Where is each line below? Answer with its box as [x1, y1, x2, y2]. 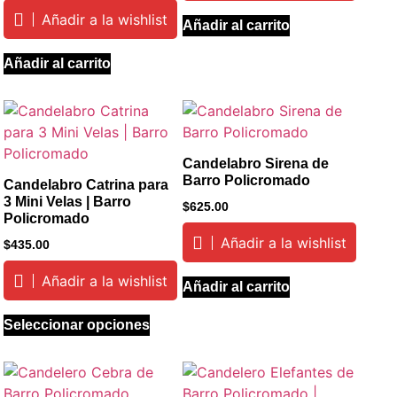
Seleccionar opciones [4, 317, 151, 333]
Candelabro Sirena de [182, 156, 329, 172]
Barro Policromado [182, 173, 310, 189]
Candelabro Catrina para [4, 177, 169, 193]
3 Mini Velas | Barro [4, 194, 132, 210]
